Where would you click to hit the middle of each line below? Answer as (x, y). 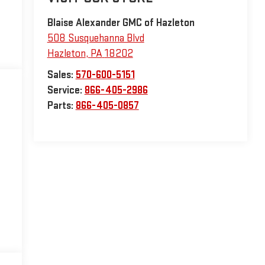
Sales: (61, 75)
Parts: (61, 106)
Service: (66, 91)
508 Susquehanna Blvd (96, 38)
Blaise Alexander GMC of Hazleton (121, 23)
